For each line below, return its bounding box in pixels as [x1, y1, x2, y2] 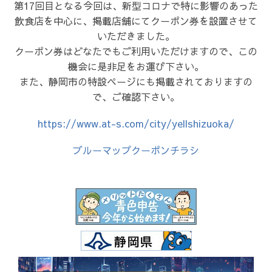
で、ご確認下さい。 [92, 90, 180, 104]
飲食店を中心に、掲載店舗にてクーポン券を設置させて [15, 14, 257, 28]
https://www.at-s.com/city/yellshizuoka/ [38, 117, 234, 131]
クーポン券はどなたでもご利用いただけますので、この [15, 44, 257, 58]
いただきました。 [97, 29, 175, 43]
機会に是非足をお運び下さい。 [68, 59, 204, 73]
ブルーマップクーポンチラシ [73, 143, 199, 157]
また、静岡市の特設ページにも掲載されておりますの [19, 75, 253, 89]
